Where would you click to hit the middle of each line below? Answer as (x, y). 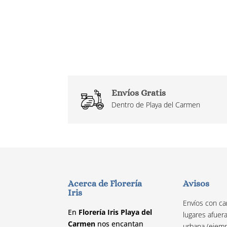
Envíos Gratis (138, 93)
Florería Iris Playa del (116, 212)
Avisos (196, 184)
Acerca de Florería (105, 184)
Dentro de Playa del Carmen (156, 105)
